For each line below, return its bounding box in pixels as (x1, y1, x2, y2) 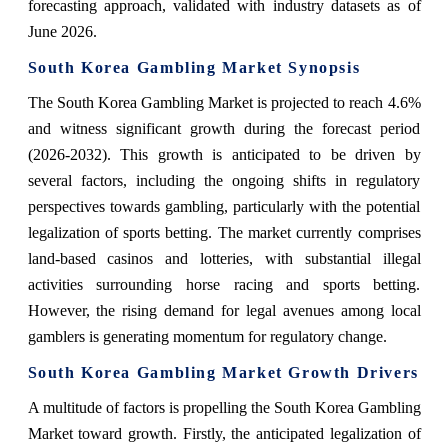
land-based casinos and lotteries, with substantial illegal (27, 250, 421, 268)
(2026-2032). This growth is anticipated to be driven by (27, 146, 421, 164)
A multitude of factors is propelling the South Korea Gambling (27, 399, 421, 417)
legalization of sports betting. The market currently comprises (27, 224, 421, 242)
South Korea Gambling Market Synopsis (27, 59, 361, 77)
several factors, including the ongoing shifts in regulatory (27, 172, 421, 190)
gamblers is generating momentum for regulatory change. (27, 328, 387, 346)
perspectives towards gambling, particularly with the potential (27, 198, 421, 216)
